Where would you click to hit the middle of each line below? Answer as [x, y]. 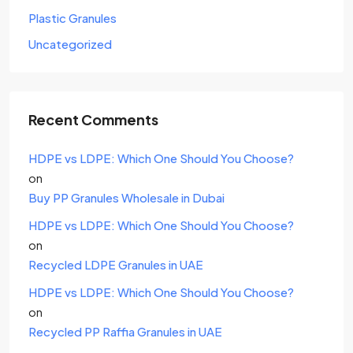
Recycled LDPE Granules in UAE [116, 264]
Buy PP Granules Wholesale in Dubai [126, 197]
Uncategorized [70, 44]
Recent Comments [93, 119]
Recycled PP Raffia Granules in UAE [125, 331]
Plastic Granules [72, 18]
